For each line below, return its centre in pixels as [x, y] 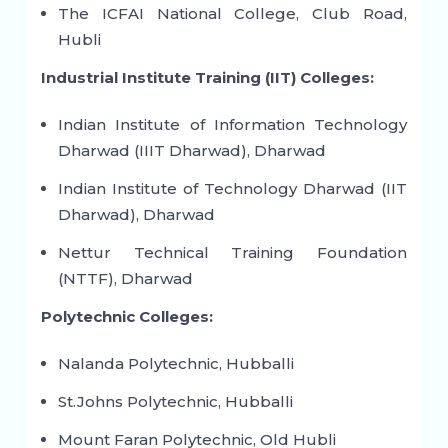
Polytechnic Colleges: [126, 317]
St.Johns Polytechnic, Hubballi [175, 402]
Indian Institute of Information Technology [232, 125]
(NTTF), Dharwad [125, 279]
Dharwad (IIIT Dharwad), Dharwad [191, 151]
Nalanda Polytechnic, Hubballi [175, 364]
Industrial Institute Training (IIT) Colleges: [207, 78]
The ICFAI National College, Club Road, [232, 14]
